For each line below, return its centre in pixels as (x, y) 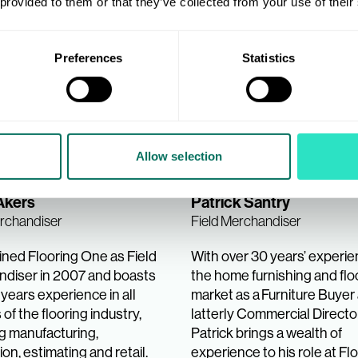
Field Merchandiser (246, 221)
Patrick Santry (241, 202)
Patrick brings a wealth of (267, 333)
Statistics (268, 58)
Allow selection (179, 156)
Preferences (89, 58)
